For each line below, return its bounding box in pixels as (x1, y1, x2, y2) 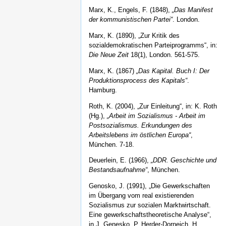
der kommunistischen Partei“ (89, 16, 173, 24)
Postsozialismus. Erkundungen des (89, 121, 192, 129)
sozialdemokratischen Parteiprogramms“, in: (89, 41, 217, 49)
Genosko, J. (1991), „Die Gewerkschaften (89, 182, 210, 190)
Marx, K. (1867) (89, 67, 136, 75)
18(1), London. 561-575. (129, 51, 200, 59)
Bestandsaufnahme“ (89, 166, 147, 174)
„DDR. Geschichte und (151, 156, 216, 164)
